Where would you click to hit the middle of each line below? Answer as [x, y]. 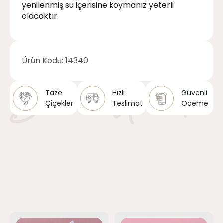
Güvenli [194, 92]
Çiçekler [59, 103]
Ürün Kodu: [44, 60]
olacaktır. [40, 16]
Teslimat [128, 103]
